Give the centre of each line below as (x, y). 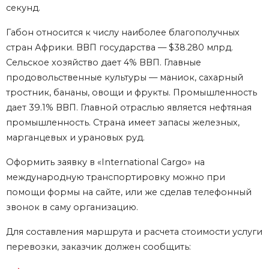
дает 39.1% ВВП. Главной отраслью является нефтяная (129, 107)
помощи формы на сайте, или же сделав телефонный (129, 192)
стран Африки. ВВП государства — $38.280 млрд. (119, 47)
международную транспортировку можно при (116, 177)
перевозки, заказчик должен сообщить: (98, 246)
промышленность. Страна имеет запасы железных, (123, 122)
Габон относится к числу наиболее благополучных (123, 32)
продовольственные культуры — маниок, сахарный (125, 77)
